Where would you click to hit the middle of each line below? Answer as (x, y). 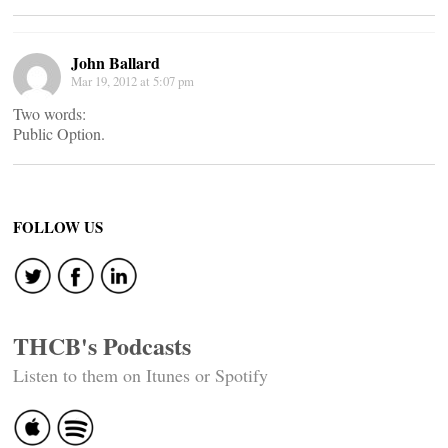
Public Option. (59, 133)
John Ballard (115, 62)
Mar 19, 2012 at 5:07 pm (132, 81)
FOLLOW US (58, 227)
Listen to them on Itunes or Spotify (140, 375)
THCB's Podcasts (102, 345)
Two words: (49, 113)
